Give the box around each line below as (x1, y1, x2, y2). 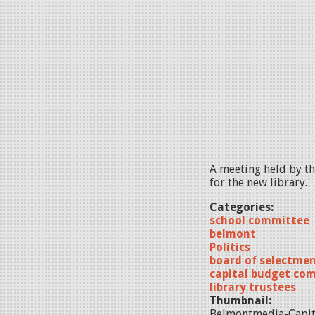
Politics (210, 240, 250, 254)
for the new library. (210, 176, 307, 189)
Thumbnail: (210, 294, 274, 307)
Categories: (210, 200, 276, 214)
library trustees (210, 281, 296, 294)
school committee (210, 214, 309, 227)
